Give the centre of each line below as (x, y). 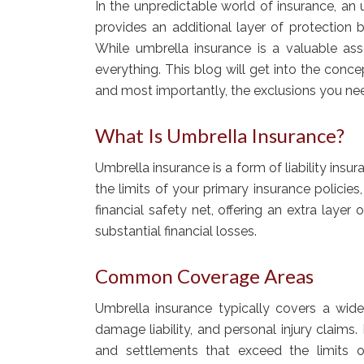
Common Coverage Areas (204, 275)
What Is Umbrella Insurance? (220, 135)
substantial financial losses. (176, 231)
